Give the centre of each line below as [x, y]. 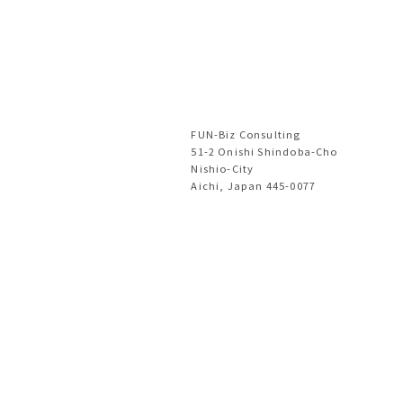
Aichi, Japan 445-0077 [254, 185]
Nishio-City [223, 168]
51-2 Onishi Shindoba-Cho [264, 151]
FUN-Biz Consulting [246, 134]
